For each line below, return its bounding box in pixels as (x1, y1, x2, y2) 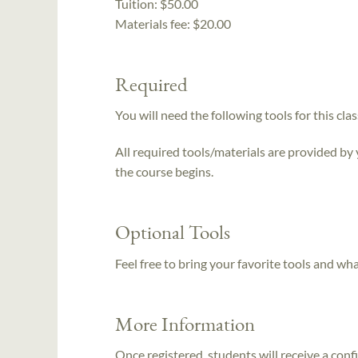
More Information (115, 310, 255, 336)
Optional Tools (115, 219, 230, 245)
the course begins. (115, 164, 213, 180)
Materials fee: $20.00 (115, 15, 231, 31)
